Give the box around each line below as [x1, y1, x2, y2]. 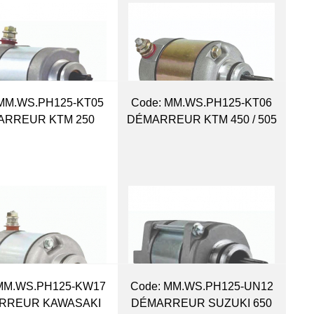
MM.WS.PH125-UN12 [160, 280, 273, 292]
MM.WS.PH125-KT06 [161, 97, 273, 109]
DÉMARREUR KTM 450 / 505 [126, 114, 277, 126]
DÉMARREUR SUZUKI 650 [131, 296, 273, 309]
